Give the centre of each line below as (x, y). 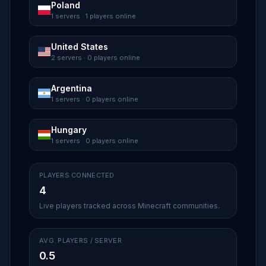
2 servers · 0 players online (96, 58)
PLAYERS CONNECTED (77, 175)
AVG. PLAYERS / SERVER (80, 240)
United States (80, 47)
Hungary (69, 130)
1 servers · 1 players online (94, 16)
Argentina (72, 88)
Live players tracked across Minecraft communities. (129, 206)
